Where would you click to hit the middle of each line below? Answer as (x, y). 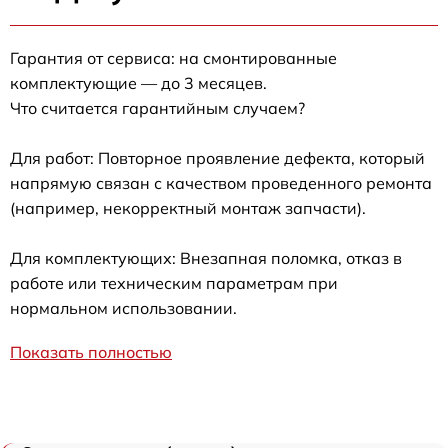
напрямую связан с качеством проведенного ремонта (221, 183)
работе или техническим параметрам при (174, 283)
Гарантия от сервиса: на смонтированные (173, 58)
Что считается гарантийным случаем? (157, 108)
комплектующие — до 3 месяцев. (138, 83)
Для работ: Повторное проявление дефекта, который (217, 158)
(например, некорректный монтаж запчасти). (188, 208)
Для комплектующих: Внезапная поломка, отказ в (206, 258)
